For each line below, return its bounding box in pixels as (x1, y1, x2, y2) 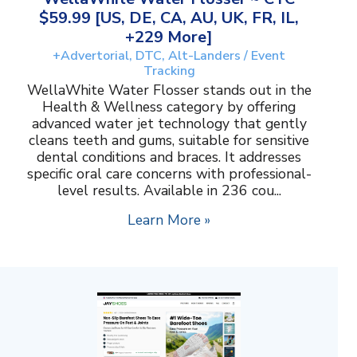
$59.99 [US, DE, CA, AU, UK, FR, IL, (39, 7, 299, 29)
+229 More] (125, 26, 213, 49)
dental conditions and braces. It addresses (37, 147, 301, 167)
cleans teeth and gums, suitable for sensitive (29, 131, 309, 151)
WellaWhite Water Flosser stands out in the (26, 80, 312, 100)
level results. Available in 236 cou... (57, 181, 281, 201)
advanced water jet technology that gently (31, 114, 307, 134)
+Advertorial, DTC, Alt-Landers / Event (53, 47, 285, 65)
